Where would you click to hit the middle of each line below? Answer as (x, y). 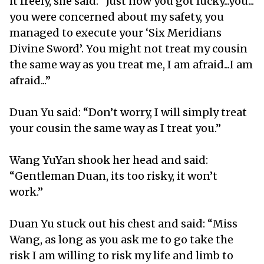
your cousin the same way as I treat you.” (116, 128)
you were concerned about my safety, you (117, 16)
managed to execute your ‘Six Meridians (115, 32)
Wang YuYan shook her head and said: (109, 160)
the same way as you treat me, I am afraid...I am (131, 64)
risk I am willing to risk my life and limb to (121, 255)
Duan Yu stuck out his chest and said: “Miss (123, 223)
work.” (27, 192)
